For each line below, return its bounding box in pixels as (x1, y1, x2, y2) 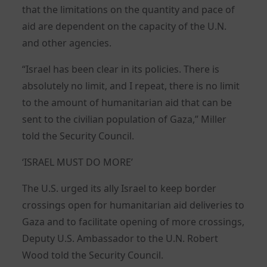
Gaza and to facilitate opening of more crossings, (22, 215, 245, 228)
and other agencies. (22, 36, 112, 49)
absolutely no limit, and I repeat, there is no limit (22, 79, 240, 92)
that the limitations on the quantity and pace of (22, 2, 235, 16)
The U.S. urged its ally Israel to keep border (22, 181, 217, 195)
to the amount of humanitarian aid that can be (22, 95, 232, 109)
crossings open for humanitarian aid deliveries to (22, 198, 245, 212)
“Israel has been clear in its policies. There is (22, 62, 220, 76)
